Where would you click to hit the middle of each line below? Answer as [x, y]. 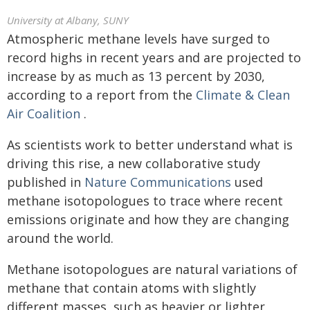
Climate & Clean [243, 95]
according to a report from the [101, 95]
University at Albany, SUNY [68, 20]
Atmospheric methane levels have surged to [138, 39]
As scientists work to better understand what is [150, 145]
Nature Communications [158, 182]
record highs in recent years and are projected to [154, 57]
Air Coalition [44, 113]
